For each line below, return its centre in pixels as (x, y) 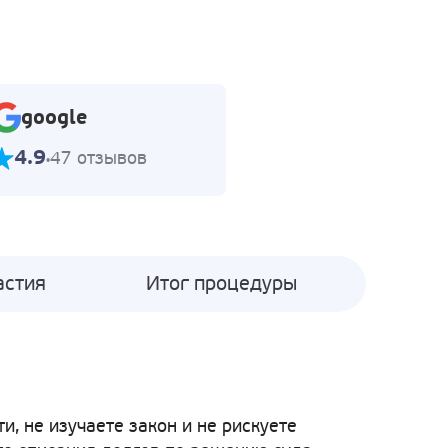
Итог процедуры (221, 284)
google (54, 117)
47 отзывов (98, 157)
